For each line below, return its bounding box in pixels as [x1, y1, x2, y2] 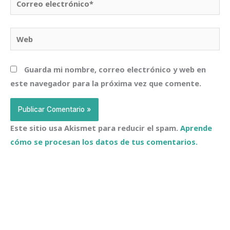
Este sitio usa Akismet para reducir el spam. [10, 122, 180, 133]
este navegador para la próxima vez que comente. [10, 78, 201, 89]
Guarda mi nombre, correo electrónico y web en [24, 64, 206, 75]
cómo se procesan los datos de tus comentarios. [10, 136, 198, 147]
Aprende [180, 122, 212, 133]
